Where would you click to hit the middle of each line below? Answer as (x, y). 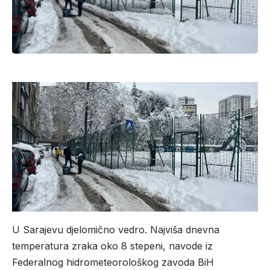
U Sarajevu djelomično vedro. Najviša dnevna (116, 229)
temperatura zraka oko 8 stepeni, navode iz (112, 246)
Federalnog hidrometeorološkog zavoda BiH (113, 262)
